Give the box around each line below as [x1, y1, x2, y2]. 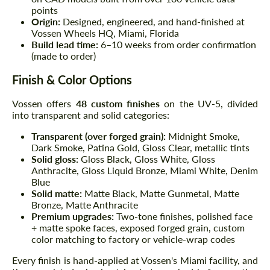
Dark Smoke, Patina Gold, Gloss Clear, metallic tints [31, 142, 250, 154]
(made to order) [31, 50, 96, 62]
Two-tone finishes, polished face [114, 210, 253, 222]
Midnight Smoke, [166, 130, 240, 142]
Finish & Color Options [12, 72, 132, 87]
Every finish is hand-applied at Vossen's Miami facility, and [12, 254, 258, 266]
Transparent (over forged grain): [31, 130, 166, 142]
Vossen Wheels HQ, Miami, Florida [31, 27, 179, 39]
